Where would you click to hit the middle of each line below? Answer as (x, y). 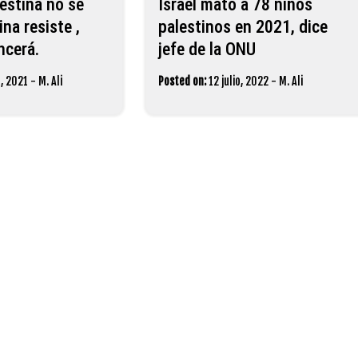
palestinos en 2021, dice (243, 26)
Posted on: (182, 81)
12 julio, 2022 (238, 81)
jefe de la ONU (207, 49)
